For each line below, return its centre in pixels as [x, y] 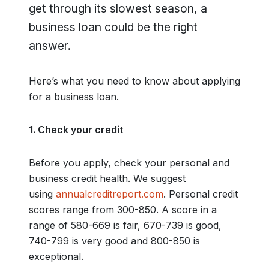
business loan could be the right [113, 27]
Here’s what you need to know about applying [134, 81]
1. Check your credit [76, 130]
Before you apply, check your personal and [129, 163]
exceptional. [56, 256]
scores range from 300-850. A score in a [123, 210]
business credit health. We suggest [107, 178]
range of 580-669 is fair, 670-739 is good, [125, 225]
